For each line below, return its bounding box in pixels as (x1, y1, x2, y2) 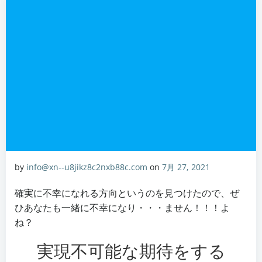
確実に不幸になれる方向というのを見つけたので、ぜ (15, 187, 239, 199)
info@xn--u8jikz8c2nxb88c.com (26, 161, 147, 173)
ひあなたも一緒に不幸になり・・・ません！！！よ (15, 201, 230, 214)
